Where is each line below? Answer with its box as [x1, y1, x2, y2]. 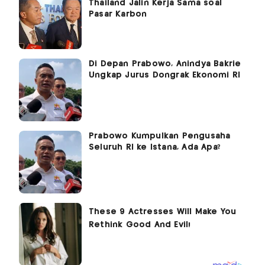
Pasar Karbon [89, 10, 147, 19]
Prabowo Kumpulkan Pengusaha [89, 132, 231, 141]
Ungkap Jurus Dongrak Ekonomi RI [89, 71, 241, 80]
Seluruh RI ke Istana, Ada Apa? [89, 143, 221, 152]
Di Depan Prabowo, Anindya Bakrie [89, 60, 241, 69]
